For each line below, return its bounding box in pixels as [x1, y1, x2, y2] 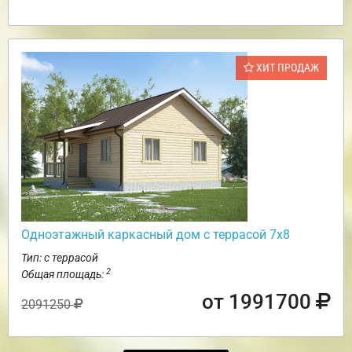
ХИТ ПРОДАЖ [254, 61, 319, 75]
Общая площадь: [21, 268, 106, 281]
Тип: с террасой [21, 251, 98, 265]
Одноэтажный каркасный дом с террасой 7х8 [21, 227, 290, 243]
